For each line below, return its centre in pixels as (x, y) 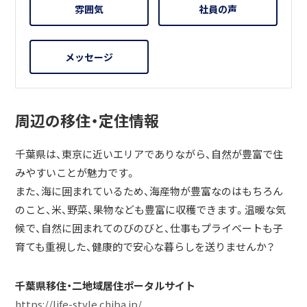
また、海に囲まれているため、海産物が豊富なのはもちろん (149, 192)
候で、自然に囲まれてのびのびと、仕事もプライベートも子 (149, 229)
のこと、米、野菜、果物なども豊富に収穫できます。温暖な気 (151, 210)
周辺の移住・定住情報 (87, 121)
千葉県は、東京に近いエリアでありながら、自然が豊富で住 (149, 155)
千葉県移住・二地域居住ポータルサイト (106, 286)
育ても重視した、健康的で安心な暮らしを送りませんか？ (145, 247)
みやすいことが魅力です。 (76, 173)
